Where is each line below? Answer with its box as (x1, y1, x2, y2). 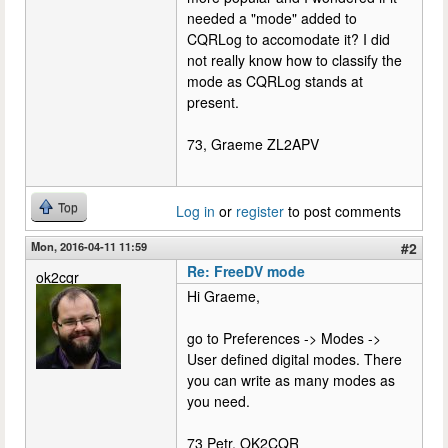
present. (187, 92, 239, 112)
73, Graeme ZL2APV (187, 134, 319, 154)
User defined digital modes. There (187, 349, 402, 369)
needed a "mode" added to (187, 8, 357, 28)
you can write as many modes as (187, 370, 395, 390)
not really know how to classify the (187, 50, 402, 70)
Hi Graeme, (187, 286, 260, 306)
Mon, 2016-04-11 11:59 (31, 238, 147, 254)
